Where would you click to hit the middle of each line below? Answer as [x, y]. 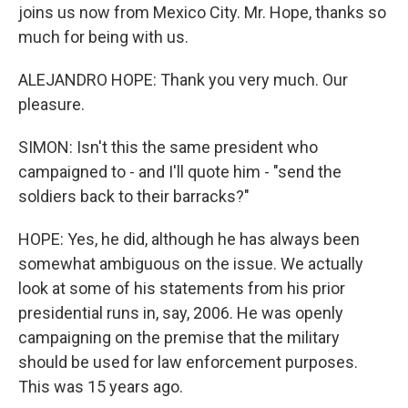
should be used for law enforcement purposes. [188, 362]
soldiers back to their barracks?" [134, 197]
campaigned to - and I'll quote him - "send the [180, 172]
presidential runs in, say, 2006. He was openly [181, 313]
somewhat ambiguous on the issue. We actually [191, 264]
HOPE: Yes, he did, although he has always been [189, 240]
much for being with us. [103, 37]
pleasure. [51, 105]
